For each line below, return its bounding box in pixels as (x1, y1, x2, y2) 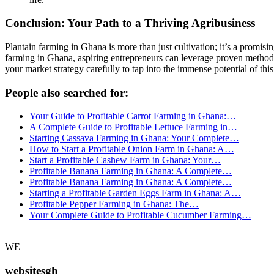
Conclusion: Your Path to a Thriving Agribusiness (5, 17, 255, 30)
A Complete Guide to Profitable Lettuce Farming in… (29, 122, 237, 133)
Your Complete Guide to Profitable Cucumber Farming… (29, 210, 251, 221)
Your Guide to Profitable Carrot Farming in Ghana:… (29, 111, 236, 122)
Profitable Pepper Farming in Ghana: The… (29, 199, 199, 210)
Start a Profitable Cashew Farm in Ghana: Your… (29, 155, 221, 166)
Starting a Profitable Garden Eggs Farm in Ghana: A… (29, 188, 241, 199)
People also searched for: (5, 86, 128, 99)
